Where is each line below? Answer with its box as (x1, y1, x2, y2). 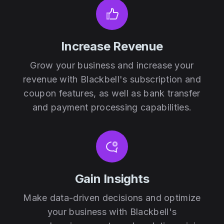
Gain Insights (74, 171, 149, 186)
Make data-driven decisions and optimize (23, 192, 201, 203)
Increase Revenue (61, 39, 163, 54)
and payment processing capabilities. (32, 102, 192, 113)
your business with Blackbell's (47, 206, 177, 217)
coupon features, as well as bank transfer (23, 88, 200, 99)
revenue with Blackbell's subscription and (22, 74, 201, 85)
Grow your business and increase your (30, 60, 194, 71)
